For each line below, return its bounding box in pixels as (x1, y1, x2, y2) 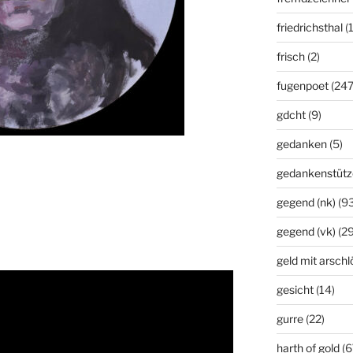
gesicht (276, 282, 314, 296)
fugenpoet (276, 78, 329, 92)
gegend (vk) (276, 224, 336, 238)
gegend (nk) (276, 195, 336, 209)
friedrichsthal (276, 20, 343, 34)
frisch (276, 49, 305, 63)
